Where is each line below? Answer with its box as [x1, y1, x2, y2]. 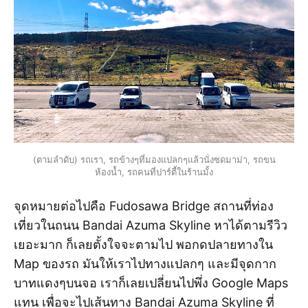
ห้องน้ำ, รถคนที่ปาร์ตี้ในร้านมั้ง [95, 166, 213, 177]
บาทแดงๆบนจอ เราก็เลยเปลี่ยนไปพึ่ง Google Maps [14, 275, 288, 290]
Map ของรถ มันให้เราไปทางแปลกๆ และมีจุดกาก [14, 256, 276, 271]
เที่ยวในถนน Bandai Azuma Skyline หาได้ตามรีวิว [14, 217, 287, 232]
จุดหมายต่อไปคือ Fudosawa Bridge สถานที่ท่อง [14, 198, 274, 213]
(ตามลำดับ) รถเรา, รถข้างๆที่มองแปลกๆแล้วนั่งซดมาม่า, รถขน [32, 153, 276, 165]
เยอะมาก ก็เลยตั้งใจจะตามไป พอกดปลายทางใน [14, 236, 273, 252]
